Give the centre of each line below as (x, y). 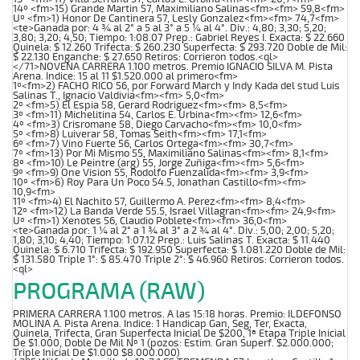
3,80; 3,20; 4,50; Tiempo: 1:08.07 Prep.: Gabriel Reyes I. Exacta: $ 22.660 (179, 37)
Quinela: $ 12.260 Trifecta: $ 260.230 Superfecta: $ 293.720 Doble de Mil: (180, 47)
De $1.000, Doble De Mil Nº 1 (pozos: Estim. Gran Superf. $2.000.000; (173, 343)
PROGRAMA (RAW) (109, 291)
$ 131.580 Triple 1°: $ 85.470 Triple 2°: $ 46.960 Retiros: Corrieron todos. (178, 259)
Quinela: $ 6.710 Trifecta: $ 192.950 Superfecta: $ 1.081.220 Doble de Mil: (179, 250)
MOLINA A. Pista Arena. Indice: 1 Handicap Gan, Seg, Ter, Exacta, (160, 323)
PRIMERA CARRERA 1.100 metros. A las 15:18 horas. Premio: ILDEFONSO (177, 314)
